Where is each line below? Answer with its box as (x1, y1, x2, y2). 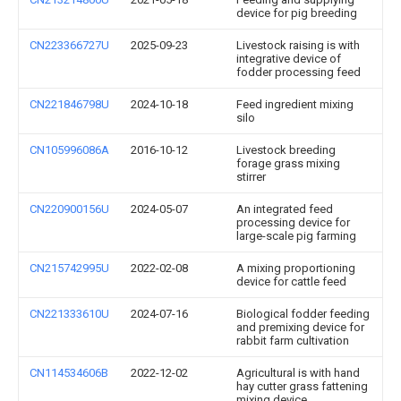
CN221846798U (30, 98, 109, 111)
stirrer (236, 170, 266, 183)
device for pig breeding (236, 6, 357, 20)
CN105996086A (30, 143, 109, 157)
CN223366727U (30, 38, 109, 52)
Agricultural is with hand (236, 366, 360, 380)
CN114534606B (30, 366, 108, 380)
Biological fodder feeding (236, 307, 370, 320)
